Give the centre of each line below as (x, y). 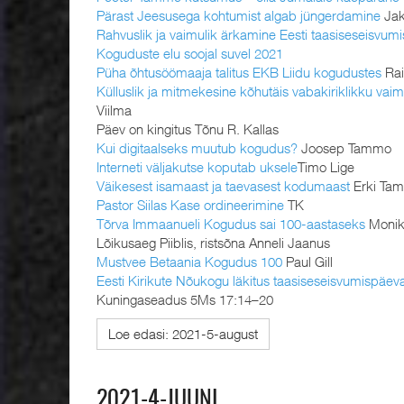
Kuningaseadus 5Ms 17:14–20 (185, 299)
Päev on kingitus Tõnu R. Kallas (188, 129)
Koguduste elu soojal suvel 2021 (190, 53)
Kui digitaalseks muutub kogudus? (197, 147)
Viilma (114, 110)
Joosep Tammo (344, 147)
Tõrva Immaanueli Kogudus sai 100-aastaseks (231, 223)
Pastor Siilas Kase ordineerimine (190, 204)
